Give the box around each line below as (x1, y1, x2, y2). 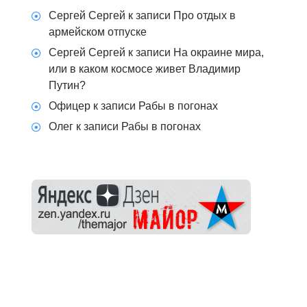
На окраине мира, (173, 47, 264, 59)
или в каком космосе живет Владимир (49, 63, 241, 75)
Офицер (49, 100, 90, 112)
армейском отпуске (49, 26, 147, 38)
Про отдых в (173, 10, 236, 22)
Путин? (49, 79, 86, 92)
